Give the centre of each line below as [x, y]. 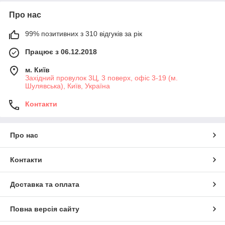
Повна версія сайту [45, 209]
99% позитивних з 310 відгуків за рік [84, 33]
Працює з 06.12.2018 [61, 51]
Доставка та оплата [45, 184]
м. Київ [37, 70]
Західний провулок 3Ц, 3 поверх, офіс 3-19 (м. [101, 78]
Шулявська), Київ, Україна [68, 86]
